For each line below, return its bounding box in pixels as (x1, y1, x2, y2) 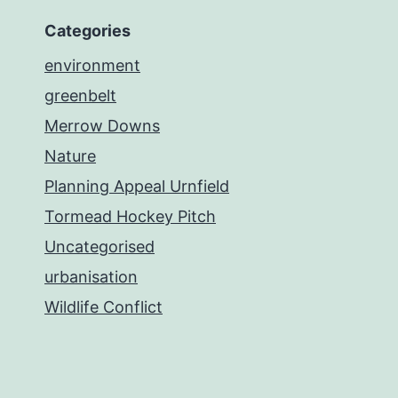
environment (44, 56, 140, 76)
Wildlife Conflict (44, 298, 163, 317)
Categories (44, 21, 131, 41)
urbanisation (44, 267, 138, 287)
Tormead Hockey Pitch (44, 207, 216, 227)
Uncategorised (44, 237, 155, 257)
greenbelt (44, 86, 116, 106)
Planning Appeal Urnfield (44, 177, 229, 196)
